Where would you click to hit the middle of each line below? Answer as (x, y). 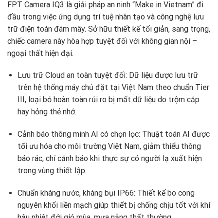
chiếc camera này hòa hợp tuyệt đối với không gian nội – (102, 41)
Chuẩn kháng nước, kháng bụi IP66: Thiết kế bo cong (106, 193)
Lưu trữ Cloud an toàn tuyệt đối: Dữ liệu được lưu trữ (108, 75)
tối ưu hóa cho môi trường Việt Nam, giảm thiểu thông (109, 146)
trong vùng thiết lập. (52, 171)
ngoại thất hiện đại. (40, 53)
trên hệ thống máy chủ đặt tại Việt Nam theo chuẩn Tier (113, 88)
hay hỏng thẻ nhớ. (47, 112)
